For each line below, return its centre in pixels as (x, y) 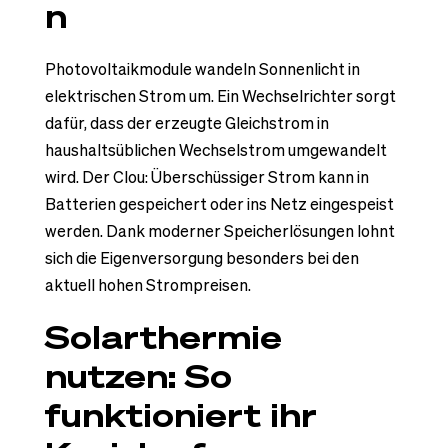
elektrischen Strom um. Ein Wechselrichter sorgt (220, 96)
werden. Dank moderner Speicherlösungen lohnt (219, 231)
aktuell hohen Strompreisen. (147, 285)
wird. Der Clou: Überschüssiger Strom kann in (206, 177)
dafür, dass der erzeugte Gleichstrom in (186, 123)
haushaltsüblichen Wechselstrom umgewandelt (215, 150)
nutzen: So (138, 375)
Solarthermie (163, 336)
